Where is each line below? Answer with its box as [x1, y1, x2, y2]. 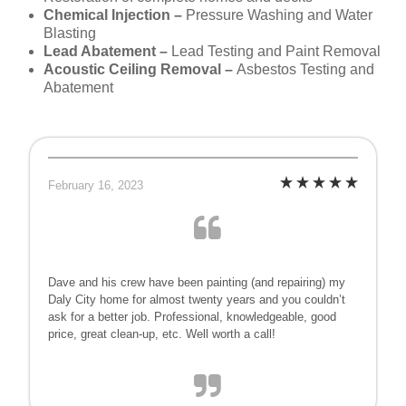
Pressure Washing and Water [186, 7, 372, 24]
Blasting [43, 25, 96, 42]
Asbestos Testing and [237, 62, 374, 78]
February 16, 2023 [48, 179, 143, 193]
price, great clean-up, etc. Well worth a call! [48, 327, 275, 342]
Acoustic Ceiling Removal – [43, 62, 237, 78]
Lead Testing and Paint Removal [171, 43, 381, 60]
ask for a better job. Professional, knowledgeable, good [48, 310, 336, 324]
